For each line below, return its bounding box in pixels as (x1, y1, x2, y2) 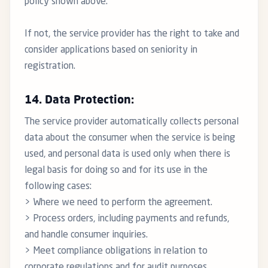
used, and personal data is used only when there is (25, 150, 230, 160)
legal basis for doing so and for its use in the (25, 166, 208, 176)
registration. (25, 62, 75, 72)
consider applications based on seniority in (25, 45, 197, 56)
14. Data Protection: (25, 95, 134, 106)
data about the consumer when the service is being (25, 133, 235, 144)
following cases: (25, 182, 92, 192)
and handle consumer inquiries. (25, 230, 148, 240)
